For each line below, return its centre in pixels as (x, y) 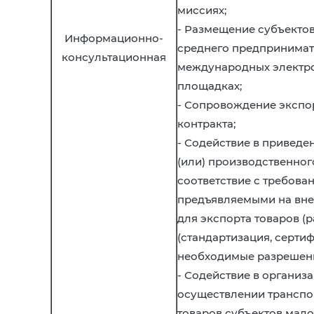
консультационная (114, 57)
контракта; (206, 124)
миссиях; (202, 10)
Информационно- (114, 38)
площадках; (210, 86)
